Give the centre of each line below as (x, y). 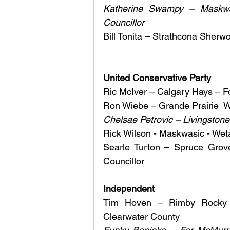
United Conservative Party (157, 78)
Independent (130, 189)
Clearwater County (141, 217)
